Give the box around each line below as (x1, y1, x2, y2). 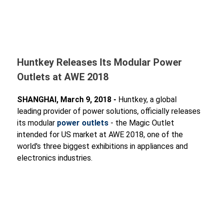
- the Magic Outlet (109, 118, 174, 128)
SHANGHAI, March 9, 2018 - (17, 95, 116, 105)
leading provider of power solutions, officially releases (17, 107, 200, 116)
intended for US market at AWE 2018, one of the (17, 130, 183, 140)
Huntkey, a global (116, 95, 177, 105)
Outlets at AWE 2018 (17, 71, 109, 83)
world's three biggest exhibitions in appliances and (17, 142, 188, 151)
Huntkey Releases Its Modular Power (17, 56, 182, 68)
